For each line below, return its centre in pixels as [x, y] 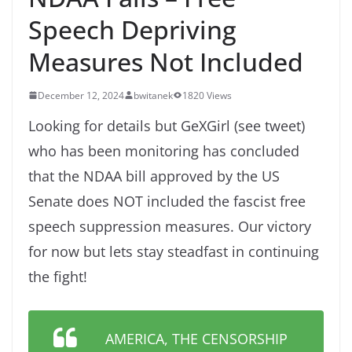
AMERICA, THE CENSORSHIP [196, 338]
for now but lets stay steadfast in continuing [174, 251]
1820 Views [207, 95]
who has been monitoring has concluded [164, 150]
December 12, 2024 [81, 95]
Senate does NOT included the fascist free [167, 201]
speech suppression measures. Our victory [170, 226]
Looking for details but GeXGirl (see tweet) [167, 125]
